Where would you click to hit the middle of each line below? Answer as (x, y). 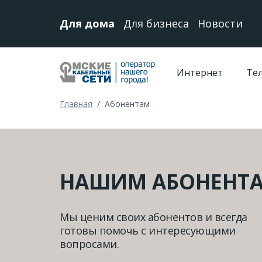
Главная (76, 104)
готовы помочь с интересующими (148, 230)
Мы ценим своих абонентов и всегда (154, 217)
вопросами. (89, 244)
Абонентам (127, 104)
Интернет (200, 73)
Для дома (87, 23)
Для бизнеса (156, 23)
